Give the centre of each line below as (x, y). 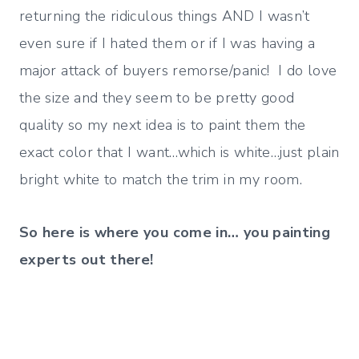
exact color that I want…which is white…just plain (179, 153)
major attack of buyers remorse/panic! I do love (178, 71)
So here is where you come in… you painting (175, 233)
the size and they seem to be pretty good (157, 98)
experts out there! (87, 260)
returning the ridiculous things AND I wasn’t (165, 16)
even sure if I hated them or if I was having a (167, 44)
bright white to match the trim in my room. (161, 180)
